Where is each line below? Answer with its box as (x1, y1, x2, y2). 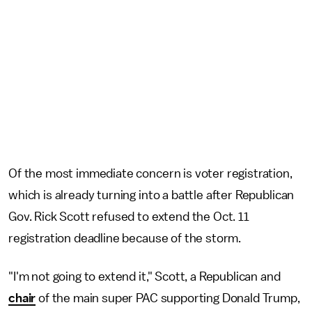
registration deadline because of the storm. (8, 232, 242, 244)
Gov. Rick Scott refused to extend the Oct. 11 (8, 210, 249, 223)
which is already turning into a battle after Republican (8, 189, 295, 201)
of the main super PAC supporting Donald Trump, (36, 292, 300, 304)
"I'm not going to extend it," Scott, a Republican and (8, 270, 281, 283)
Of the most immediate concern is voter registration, (8, 167, 292, 180)
